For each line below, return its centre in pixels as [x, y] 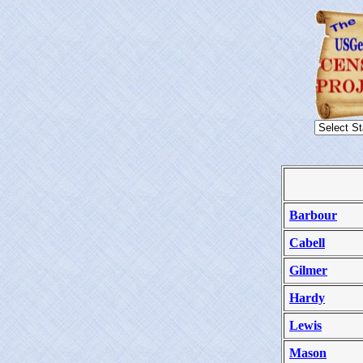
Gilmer [308, 270]
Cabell [307, 243]
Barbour [313, 215]
